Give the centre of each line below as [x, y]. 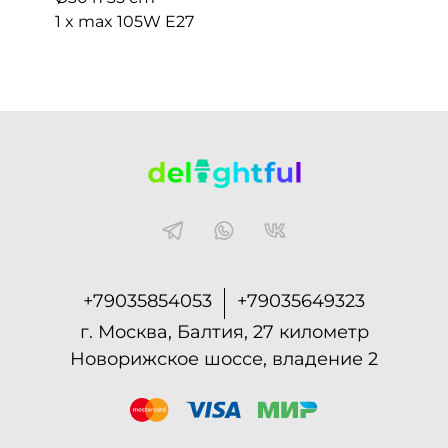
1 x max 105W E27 [124, 22]
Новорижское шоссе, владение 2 [224, 358]
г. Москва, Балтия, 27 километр [224, 331]
